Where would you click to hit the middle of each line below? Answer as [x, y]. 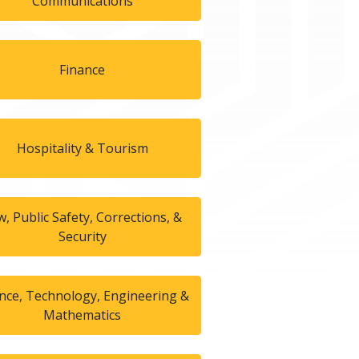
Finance [83, 69]
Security [82, 236]
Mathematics [83, 315]
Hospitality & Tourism [82, 148]
